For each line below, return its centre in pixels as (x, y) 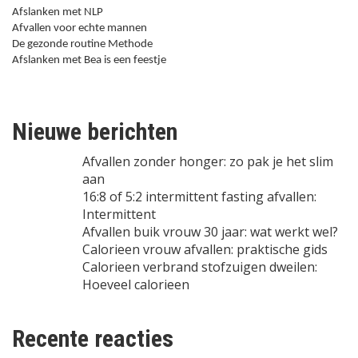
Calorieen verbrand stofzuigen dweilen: (200, 267)
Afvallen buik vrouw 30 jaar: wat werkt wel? (210, 231)
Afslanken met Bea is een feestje (89, 60)
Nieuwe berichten (95, 131)
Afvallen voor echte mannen (80, 28)
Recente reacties (93, 338)
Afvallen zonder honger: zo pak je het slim (208, 161)
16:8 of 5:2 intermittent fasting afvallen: (199, 196)
